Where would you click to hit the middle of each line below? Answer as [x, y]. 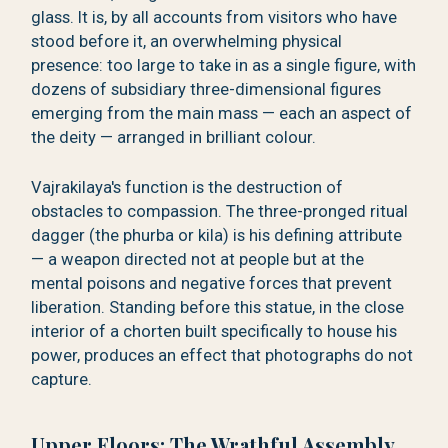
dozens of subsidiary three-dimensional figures [206, 89]
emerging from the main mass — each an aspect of [222, 113]
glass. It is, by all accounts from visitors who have [214, 17]
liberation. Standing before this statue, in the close [218, 308]
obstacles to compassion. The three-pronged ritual [220, 212]
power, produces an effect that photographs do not [222, 356]
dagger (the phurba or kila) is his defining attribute [217, 236]
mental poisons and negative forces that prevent [212, 284]
